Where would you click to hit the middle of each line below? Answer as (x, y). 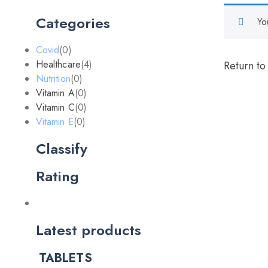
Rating (58, 176)
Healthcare (58, 64)
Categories (73, 23)
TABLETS (66, 258)
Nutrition (53, 79)
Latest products (89, 230)
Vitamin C (55, 107)
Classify (62, 149)
